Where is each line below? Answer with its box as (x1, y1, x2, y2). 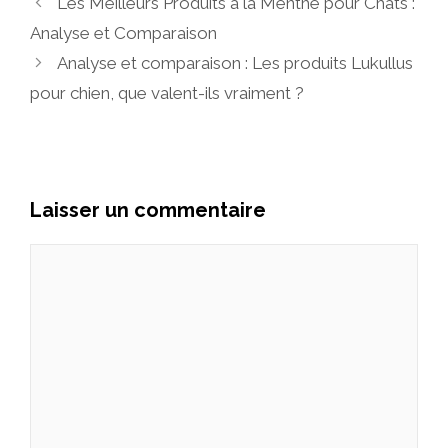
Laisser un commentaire (30, 198, 266, 223)
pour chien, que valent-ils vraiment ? (30, 83, 304, 104)
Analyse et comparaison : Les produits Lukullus (57, 53, 414, 74)
